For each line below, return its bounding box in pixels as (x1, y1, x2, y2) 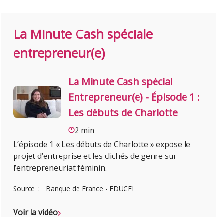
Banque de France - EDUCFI (46, 184, 134, 194)
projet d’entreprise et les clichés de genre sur (13, 151, 177, 162)
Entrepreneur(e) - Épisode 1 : (68, 91, 200, 104)
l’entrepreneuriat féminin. (13, 162, 107, 173)
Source (13, 184, 37, 194)
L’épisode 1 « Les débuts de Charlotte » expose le (13, 139, 191, 150)
